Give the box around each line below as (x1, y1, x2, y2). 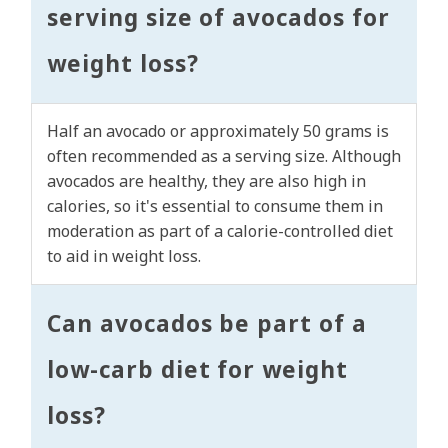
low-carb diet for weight (47, 354, 349, 386)
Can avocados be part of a (47, 308, 368, 340)
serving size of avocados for (47, 2, 390, 34)
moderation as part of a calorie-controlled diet (47, 220, 393, 243)
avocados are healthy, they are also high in (47, 170, 366, 193)
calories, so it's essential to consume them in (47, 195, 383, 218)
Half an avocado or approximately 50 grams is (47, 120, 389, 143)
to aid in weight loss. (47, 245, 201, 268)
